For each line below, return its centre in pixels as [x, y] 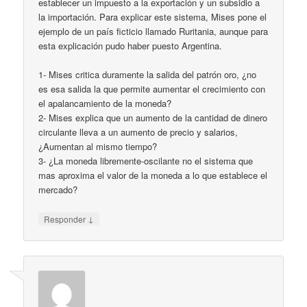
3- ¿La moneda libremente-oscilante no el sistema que [146, 161]
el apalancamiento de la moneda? [105, 103]
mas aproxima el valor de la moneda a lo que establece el [153, 175]
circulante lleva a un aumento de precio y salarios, [138, 132]
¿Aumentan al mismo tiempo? [98, 147]
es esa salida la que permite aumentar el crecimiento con [152, 89]
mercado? [58, 190]
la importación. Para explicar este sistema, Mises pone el [153, 17]
